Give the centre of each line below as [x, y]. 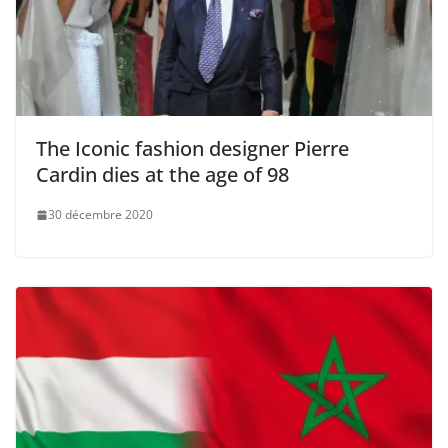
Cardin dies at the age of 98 [162, 175]
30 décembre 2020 [100, 215]
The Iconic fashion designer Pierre [192, 149]
